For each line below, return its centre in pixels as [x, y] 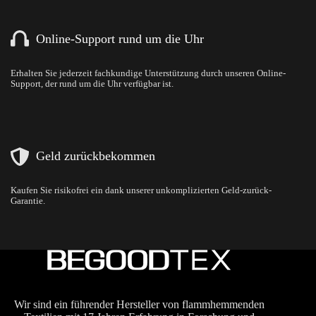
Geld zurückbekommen [96, 156]
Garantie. [28, 201]
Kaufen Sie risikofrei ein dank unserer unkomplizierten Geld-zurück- [141, 190]
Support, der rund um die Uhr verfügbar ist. [92, 84]
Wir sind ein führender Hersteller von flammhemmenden [139, 305]
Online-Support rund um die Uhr [120, 39]
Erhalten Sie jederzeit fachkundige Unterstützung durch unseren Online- [148, 73]
